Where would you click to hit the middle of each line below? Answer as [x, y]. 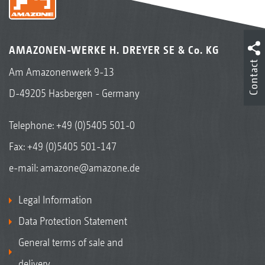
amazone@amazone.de [90, 167]
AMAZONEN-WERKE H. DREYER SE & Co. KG [114, 50]
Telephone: [33, 125]
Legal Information [55, 199]
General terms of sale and [71, 242]
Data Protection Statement [73, 221]
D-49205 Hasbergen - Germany [74, 93]
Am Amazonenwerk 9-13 [62, 72]
